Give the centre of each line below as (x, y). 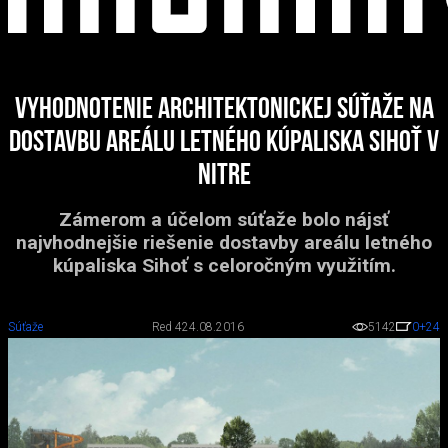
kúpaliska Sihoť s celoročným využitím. (224, 265)
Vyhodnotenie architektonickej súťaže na (224, 110)
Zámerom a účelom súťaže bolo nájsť (224, 219)
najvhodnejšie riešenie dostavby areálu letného (224, 242)
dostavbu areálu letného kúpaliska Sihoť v (224, 143)
